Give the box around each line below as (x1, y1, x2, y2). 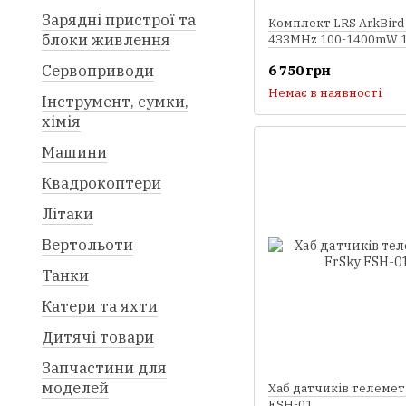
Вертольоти (42, 235, 133, 255)
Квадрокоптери (42, 173, 161, 193)
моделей (42, 378, 109, 398)
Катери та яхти (42, 296, 158, 316)
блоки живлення (42, 30, 170, 50)
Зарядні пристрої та (42, 10, 196, 30)
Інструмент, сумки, (42, 92, 188, 111)
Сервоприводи (42, 61, 154, 81)
